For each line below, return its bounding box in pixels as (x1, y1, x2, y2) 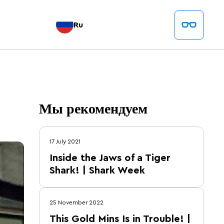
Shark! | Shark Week (49, 165, 145, 175)
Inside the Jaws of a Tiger (49, 153, 170, 163)
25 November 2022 (49, 199, 103, 205)
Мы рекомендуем (39, 98, 147, 118)
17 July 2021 (49, 138, 80, 144)
